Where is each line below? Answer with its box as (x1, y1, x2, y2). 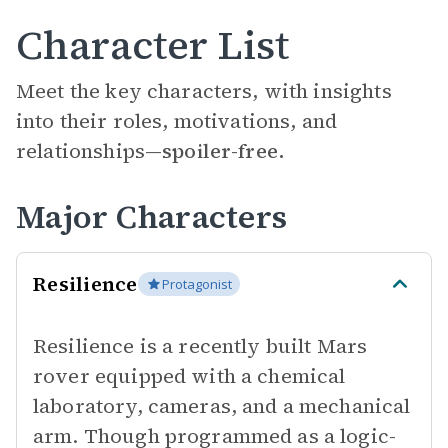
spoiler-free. (162, 137, 286, 165)
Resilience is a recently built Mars (33, 332, 368, 360)
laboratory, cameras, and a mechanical (33, 392, 411, 420)
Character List (16, 18, 289, 72)
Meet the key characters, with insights (16, 77, 392, 105)
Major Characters (16, 195, 287, 239)
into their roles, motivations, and (16, 107, 338, 135)
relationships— (16, 137, 163, 165)
